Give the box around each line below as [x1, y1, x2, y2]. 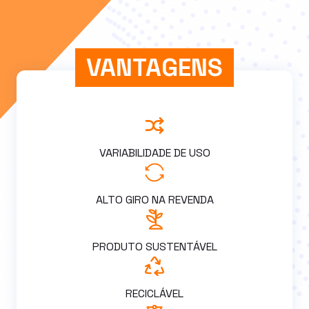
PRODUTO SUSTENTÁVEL [92, 239, 217, 254]
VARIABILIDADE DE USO [99, 145, 210, 160]
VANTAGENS [86, 51, 223, 83]
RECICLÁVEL [126, 286, 183, 301]
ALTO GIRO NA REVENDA [95, 192, 214, 207]
